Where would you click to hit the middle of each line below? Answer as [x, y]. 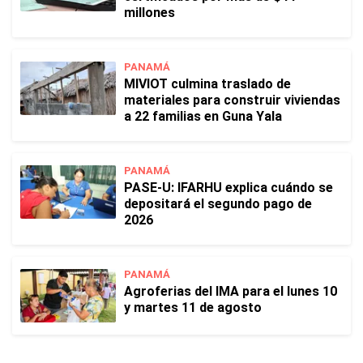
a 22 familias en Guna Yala [203, 116]
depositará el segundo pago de [218, 204]
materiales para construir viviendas [232, 100]
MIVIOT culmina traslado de [207, 84]
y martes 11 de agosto [193, 307]
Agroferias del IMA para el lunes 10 [231, 291]
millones [149, 13]
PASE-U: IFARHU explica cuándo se [228, 188]
